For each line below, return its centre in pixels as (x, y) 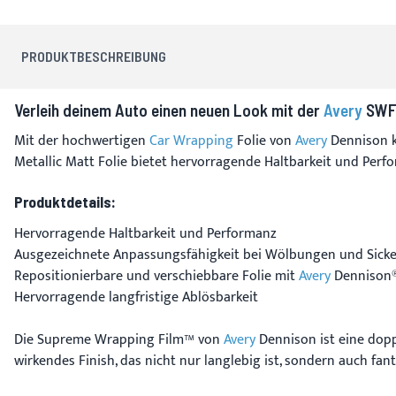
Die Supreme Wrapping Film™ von (119, 339)
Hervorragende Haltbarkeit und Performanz (145, 233)
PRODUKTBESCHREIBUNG (94, 56)
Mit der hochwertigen (82, 141)
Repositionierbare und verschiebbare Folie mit (156, 276)
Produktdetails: (65, 201)
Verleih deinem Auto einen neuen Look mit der (169, 110)
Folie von (264, 141)
